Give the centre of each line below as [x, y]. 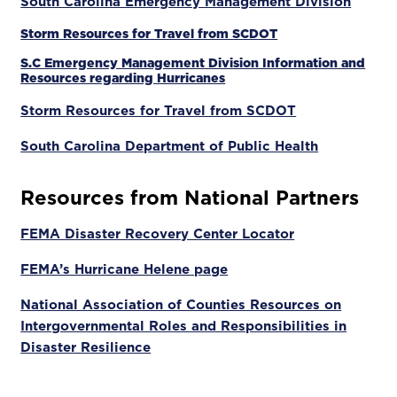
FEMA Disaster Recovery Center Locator [158, 234]
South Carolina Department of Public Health [170, 146]
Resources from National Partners [190, 197]
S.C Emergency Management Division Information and [193, 63]
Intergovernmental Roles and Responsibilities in [184, 326]
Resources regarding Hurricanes [123, 78]
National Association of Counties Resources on [181, 304]
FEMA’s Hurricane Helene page [125, 269]
